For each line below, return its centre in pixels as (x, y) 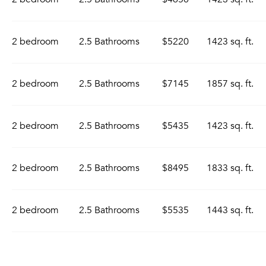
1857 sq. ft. (230, 84)
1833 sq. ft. (230, 168)
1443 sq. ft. (230, 210)
